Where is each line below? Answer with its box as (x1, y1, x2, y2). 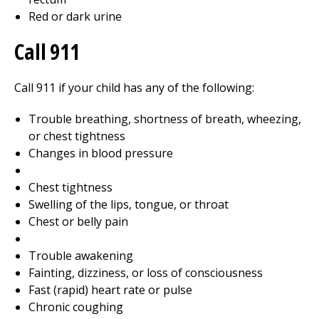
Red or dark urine (28, 9, 122, 24)
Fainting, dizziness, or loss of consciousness (28, 265, 263, 281)
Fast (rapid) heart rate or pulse (28, 282, 192, 298)
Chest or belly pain (28, 214, 128, 229)
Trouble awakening (28, 248, 133, 263)
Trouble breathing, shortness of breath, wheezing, (28, 111, 301, 127)
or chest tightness (28, 128, 125, 144)
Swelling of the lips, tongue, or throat (28, 197, 229, 212)
